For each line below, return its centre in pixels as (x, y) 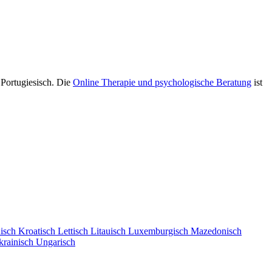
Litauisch (109, 231)
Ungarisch (56, 242)
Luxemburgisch (159, 231)
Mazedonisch (216, 231)
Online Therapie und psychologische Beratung (162, 82)
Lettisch (74, 231)
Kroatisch (38, 231)
